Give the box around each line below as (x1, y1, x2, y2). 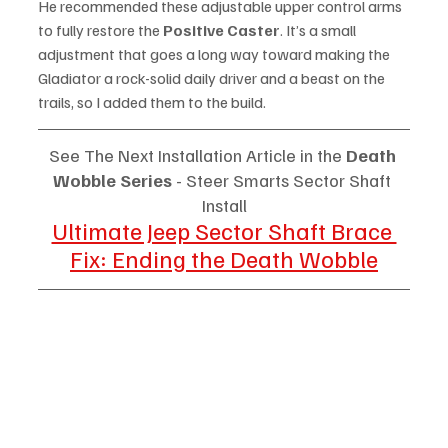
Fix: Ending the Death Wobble (70, 242, 378, 273)
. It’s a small (280, 19, 359, 40)
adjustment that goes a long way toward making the (38, 43, 393, 64)
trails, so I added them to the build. (38, 91, 269, 112)
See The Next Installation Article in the (48, 143, 346, 166)
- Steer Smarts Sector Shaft (172, 168, 395, 191)
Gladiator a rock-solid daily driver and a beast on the (38, 67, 388, 88)
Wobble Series (53, 168, 172, 191)
